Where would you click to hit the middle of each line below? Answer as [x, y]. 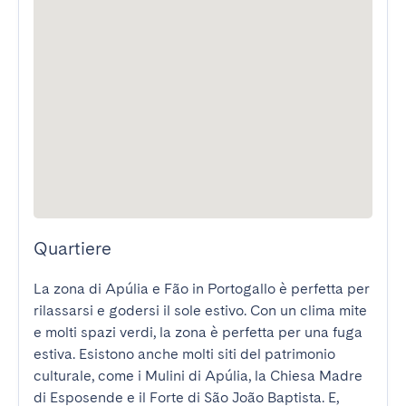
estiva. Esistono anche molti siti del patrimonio [184, 354]
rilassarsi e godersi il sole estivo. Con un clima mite [200, 310]
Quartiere [72, 248]
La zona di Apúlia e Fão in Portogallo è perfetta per [202, 289]
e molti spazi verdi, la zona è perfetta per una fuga [198, 332]
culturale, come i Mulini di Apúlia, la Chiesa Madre [198, 376]
